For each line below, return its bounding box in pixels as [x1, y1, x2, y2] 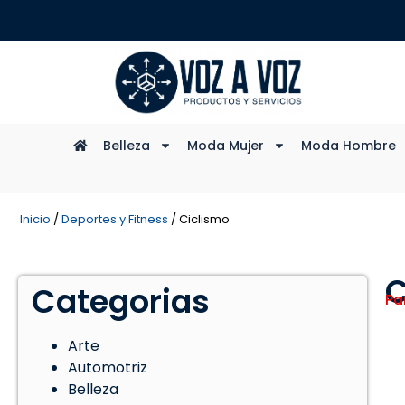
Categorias [32, 279, 210, 325]
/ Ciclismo [168, 211, 230, 229]
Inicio [20, 211, 51, 229]
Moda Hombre [300, 137, 396, 155]
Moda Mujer [186, 137, 264, 155]
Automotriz [68, 357, 147, 379]
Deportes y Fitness [61, 211, 168, 229]
